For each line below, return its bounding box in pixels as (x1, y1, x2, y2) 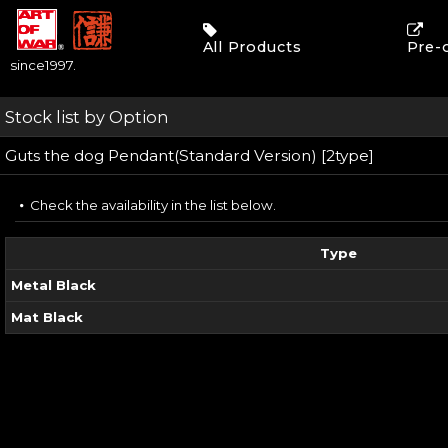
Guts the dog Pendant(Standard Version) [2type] (5, 146, 374, 165)
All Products (202, 38, 302, 56)
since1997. (10, 57, 76, 73)
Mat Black (11, 309, 83, 325)
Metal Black (11, 277, 96, 293)
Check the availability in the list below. (30, 197, 276, 213)
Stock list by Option (5, 107, 169, 127)
